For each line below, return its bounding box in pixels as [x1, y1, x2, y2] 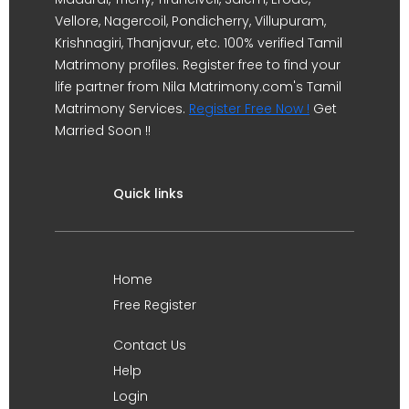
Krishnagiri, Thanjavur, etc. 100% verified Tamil [55, 34, 342, 52]
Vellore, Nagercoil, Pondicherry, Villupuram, [55, 12, 326, 30]
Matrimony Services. [55, 100, 189, 118]
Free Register [113, 296, 196, 314]
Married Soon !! [55, 121, 151, 140]
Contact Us [113, 336, 186, 354]
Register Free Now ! [189, 100, 309, 118]
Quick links [113, 184, 184, 203]
